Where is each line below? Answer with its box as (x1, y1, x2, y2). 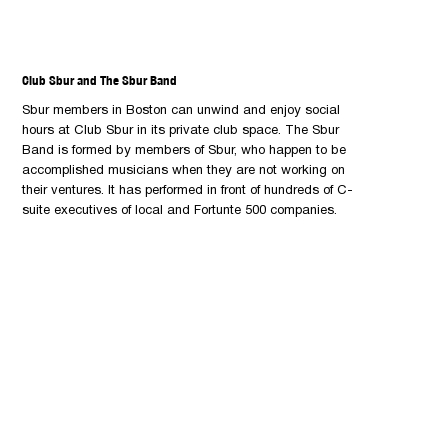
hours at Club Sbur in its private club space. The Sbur (22, 124, 340, 137)
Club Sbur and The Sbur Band (22, 71, 178, 88)
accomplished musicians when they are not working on (22, 164, 346, 177)
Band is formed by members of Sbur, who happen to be (22, 144, 347, 157)
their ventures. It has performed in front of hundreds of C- (22, 184, 354, 197)
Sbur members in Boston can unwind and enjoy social (22, 104, 341, 117)
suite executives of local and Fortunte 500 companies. (22, 204, 338, 217)
